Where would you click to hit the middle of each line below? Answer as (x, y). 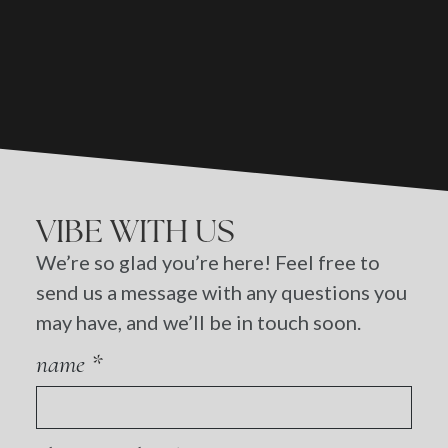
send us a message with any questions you (221, 291)
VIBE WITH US (135, 230)
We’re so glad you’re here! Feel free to (207, 261)
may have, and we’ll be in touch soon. (198, 321)
